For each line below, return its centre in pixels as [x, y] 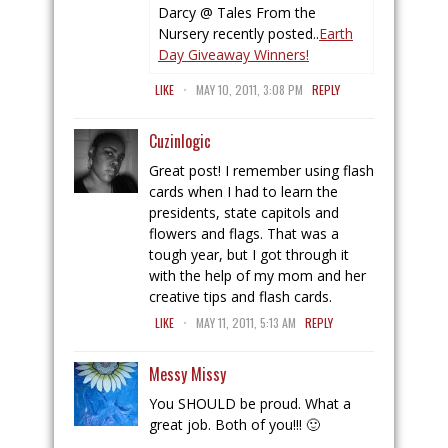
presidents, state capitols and [244, 212]
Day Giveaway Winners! [233, 54]
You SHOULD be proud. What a [250, 403]
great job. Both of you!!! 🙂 [234, 424]
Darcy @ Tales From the [237, 12]
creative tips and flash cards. [240, 296]
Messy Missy [187, 374]
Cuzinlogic [180, 141]
